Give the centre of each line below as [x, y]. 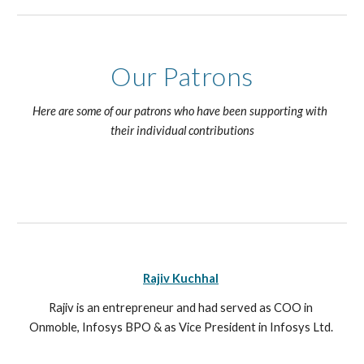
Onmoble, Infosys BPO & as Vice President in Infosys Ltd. [182, 327]
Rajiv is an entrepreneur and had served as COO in [181, 308]
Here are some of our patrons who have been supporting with [180, 111]
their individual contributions [182, 130]
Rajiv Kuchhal [181, 278]
